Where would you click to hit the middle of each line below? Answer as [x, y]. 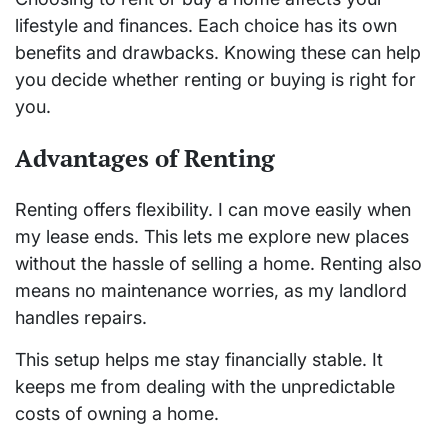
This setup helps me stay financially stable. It [199, 360]
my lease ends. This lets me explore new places [212, 237]
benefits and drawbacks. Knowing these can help [218, 53]
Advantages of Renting [145, 158]
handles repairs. [81, 318]
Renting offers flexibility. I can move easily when [213, 210]
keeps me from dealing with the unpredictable [205, 387]
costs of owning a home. [117, 414]
